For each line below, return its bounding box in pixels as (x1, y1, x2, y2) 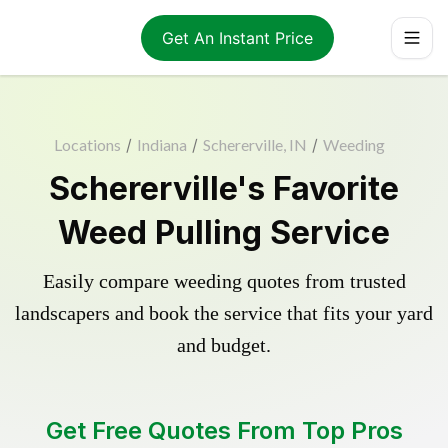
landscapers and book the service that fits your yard (15, 302, 433, 324)
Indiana (136, 135, 187, 154)
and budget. (177, 334, 271, 356)
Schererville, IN (202, 135, 307, 154)
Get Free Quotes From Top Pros (45, 416, 403, 445)
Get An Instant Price (161, 27, 313, 48)
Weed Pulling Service (58, 213, 390, 252)
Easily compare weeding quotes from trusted (42, 270, 406, 292)
